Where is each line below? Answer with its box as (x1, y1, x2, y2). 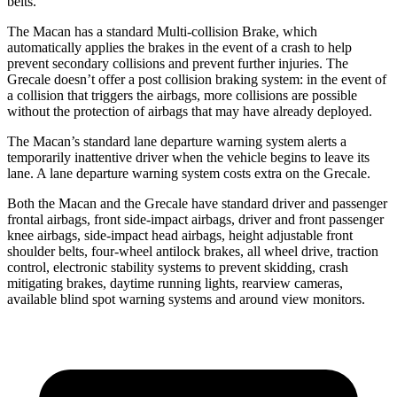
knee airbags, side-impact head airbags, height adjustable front (7, 227, 353, 243)
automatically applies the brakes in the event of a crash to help (7, 39, 352, 55)
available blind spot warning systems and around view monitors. (7, 291, 365, 307)
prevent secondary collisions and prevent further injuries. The (7, 55, 348, 71)
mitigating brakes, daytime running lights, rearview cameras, (7, 275, 343, 291)
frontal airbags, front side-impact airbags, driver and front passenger (7, 211, 384, 227)
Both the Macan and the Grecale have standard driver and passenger (7, 195, 387, 211)
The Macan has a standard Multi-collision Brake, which (7, 23, 317, 39)
